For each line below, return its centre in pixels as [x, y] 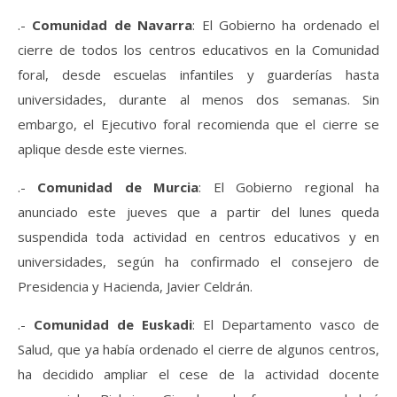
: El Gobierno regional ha [289, 187]
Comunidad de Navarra [113, 24]
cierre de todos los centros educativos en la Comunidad [198, 49]
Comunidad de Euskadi [113, 324]
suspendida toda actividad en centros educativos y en [198, 236]
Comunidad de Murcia [118, 187]
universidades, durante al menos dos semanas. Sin [198, 99]
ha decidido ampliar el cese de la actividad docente [198, 374]
